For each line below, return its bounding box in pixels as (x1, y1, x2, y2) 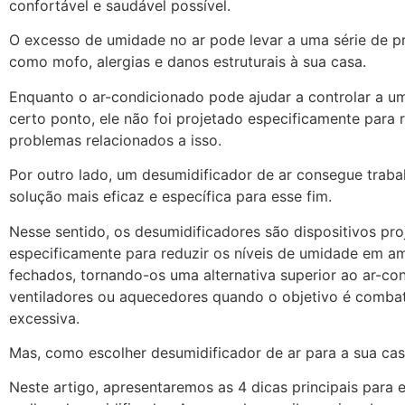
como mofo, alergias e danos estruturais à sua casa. (9, 52, 371, 71)
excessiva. (9, 308, 84, 327)
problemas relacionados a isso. (9, 130, 226, 149)
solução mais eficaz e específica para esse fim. (9, 187, 336, 206)
